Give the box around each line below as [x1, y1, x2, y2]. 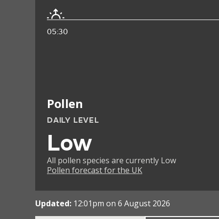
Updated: [35, 198, 73, 209]
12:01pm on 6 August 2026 [73, 198, 170, 209]
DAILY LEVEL [47, 115, 99, 126]
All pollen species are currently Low [47, 155, 176, 166]
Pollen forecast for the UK [47, 165, 142, 176]
